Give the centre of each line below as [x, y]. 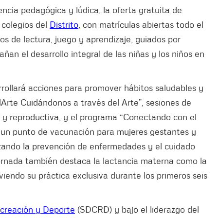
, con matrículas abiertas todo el [141, 24]
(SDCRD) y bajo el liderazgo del [137, 209]
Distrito [64, 24]
